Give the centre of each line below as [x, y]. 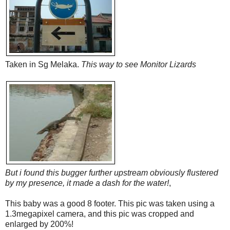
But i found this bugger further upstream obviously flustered [112, 172]
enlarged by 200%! [39, 224]
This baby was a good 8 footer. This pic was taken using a [110, 203]
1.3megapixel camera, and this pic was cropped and [100, 214]
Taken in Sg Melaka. [43, 64]
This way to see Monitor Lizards [139, 64]
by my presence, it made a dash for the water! [87, 183]
